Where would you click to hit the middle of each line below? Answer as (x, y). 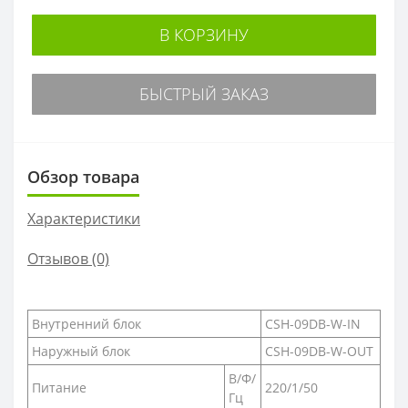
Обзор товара (83, 176)
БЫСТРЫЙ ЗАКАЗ (204, 93)
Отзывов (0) (68, 258)
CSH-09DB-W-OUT (319, 351)
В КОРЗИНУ (204, 34)
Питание (59, 387)
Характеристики (84, 218)
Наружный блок (81, 351)
